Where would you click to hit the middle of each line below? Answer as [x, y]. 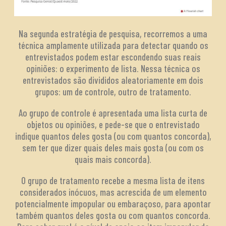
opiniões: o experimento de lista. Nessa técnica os [113, 69]
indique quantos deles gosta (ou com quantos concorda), [113, 136]
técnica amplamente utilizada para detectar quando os [113, 45]
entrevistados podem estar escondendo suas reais [113, 57]
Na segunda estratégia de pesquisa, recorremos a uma [113, 34]
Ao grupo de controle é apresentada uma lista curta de [113, 113]
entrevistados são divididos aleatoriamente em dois [113, 80]
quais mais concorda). [113, 159]
